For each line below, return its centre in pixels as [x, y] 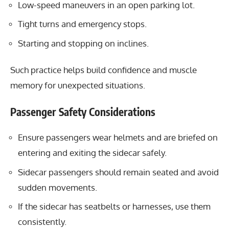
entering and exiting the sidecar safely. [92, 153]
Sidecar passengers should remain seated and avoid [118, 172]
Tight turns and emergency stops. [82, 24]
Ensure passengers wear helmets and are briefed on [118, 137]
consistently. [42, 222]
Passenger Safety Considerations [83, 111]
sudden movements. [58, 187]
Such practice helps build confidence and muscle [104, 70]
